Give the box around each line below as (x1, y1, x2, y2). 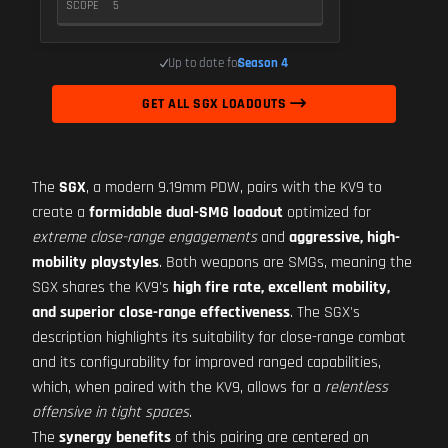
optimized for (283, 202, 371, 223)
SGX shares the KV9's (32, 277, 173, 298)
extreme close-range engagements (32, 227, 257, 248)
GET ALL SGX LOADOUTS (142, 95, 290, 113)
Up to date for (168, 55, 242, 71)
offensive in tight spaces (32, 402, 189, 423)
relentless (325, 377, 388, 398)
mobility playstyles (32, 252, 159, 273)
